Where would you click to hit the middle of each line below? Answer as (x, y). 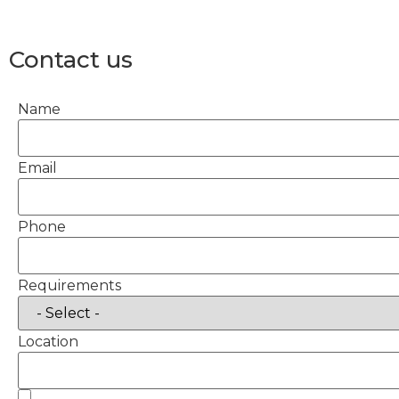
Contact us (71, 60)
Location (48, 342)
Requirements (69, 286)
